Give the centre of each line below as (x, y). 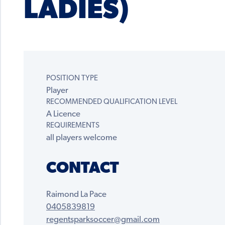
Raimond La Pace (76, 195)
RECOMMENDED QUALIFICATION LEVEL (112, 102)
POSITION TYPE (72, 79)
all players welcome (82, 138)
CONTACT (83, 169)
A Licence (63, 115)
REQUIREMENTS (73, 126)
